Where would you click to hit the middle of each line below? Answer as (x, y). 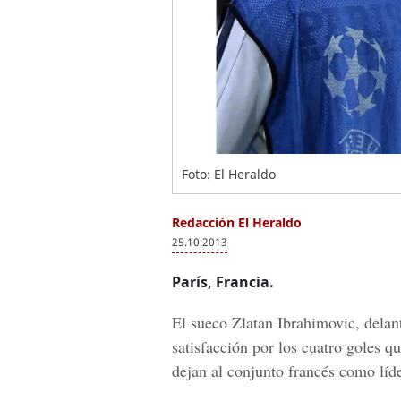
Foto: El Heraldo (229, 174)
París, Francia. (223, 282)
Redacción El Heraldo (237, 222)
